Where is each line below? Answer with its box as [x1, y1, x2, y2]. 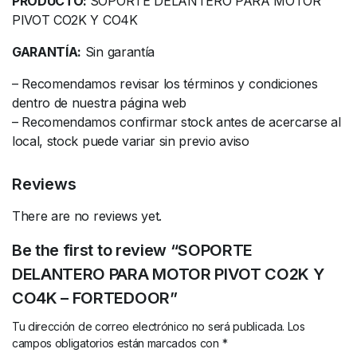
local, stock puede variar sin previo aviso [12, 132, 249, 149]
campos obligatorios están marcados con [12, 335, 222, 350]
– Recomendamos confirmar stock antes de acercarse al [12, 113, 341, 130]
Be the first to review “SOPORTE [12, 240, 253, 260]
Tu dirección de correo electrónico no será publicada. [12, 319, 285, 333]
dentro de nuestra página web [12, 94, 187, 111]
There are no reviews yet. [12, 207, 162, 224]
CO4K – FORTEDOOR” [12, 288, 178, 308]
